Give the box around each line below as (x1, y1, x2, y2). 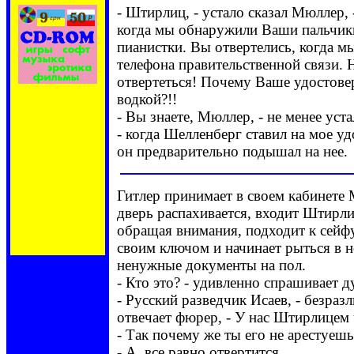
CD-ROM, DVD (13, 96, 102, 110)
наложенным (20, 224, 96, 238)
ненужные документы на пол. (117, 257, 306, 273)
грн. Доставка (17, 210, 98, 224)
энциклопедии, (16, 139, 100, 153)
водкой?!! (117, 91, 177, 107)
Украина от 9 (20, 196, 96, 209)
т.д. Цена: (31, 168, 85, 181)
